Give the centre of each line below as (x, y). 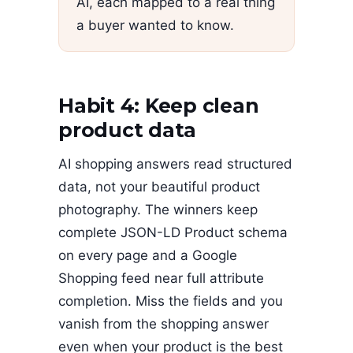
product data (127, 130)
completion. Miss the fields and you (171, 301)
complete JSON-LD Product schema (173, 233)
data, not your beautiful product (159, 187)
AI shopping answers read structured (175, 164)
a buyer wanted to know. (155, 26)
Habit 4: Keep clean (159, 105)
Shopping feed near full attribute (161, 279)
